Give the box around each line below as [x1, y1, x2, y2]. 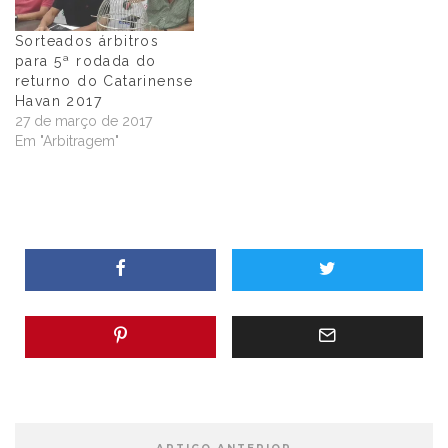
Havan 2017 [15, 93, 103, 110]
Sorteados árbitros [15, 33, 160, 50]
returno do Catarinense [15, 73, 194, 90]
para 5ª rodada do [15, 53, 157, 70]
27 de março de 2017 [15, 113, 152, 130]
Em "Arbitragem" [15, 133, 119, 150]
